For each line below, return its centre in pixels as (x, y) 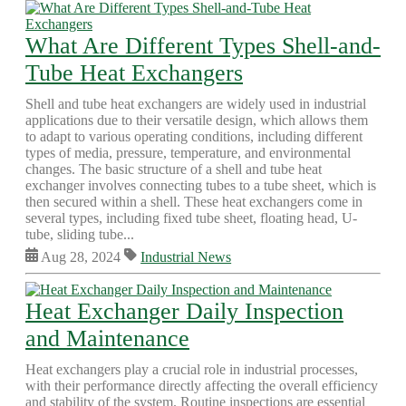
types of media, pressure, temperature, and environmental (188, 153)
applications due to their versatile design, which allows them (197, 120)
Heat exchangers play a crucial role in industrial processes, (192, 369)
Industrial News (186, 257)
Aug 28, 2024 (82, 257)
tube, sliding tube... (80, 234)
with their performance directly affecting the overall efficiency (202, 386)
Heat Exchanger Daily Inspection (184, 311)
